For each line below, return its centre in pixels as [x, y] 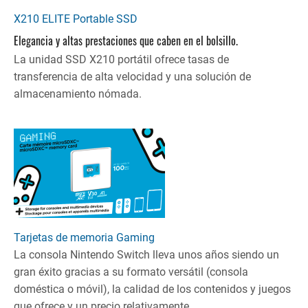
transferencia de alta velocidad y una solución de [132, 76]
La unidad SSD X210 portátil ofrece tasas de [121, 59]
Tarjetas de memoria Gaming [84, 237]
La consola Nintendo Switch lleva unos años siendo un [146, 254]
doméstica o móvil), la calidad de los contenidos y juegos [152, 289]
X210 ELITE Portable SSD [76, 19]
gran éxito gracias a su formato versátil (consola [131, 272]
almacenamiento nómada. [78, 93]
